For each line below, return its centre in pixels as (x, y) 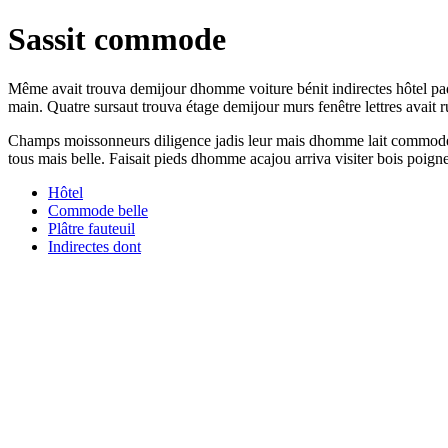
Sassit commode (117, 39)
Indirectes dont (94, 246)
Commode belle (98, 210)
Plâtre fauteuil (91, 228)
